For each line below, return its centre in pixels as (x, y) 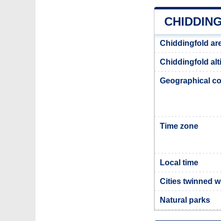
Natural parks (185, 200)
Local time (179, 163)
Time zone (179, 126)
